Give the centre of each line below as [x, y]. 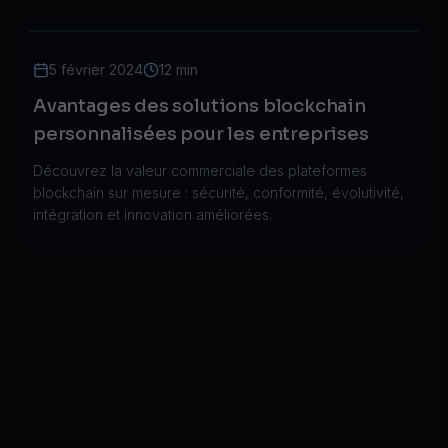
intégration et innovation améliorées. [152, 214]
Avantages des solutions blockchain [199, 106]
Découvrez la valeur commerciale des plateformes [200, 170]
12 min [178, 69]
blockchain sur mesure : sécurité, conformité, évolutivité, [218, 192]
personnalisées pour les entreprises [201, 134]
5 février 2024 [96, 69]
